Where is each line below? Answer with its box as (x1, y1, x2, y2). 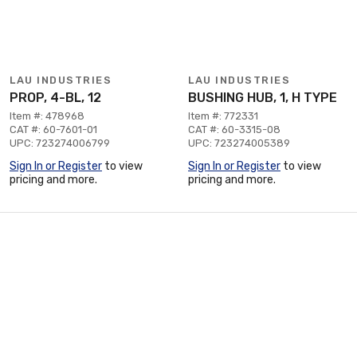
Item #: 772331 (188, 110, 258, 122)
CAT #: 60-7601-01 (10, 124, 97, 135)
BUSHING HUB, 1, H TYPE (188, 90, 337, 105)
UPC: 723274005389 (188, 137, 290, 149)
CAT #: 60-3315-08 (188, 124, 280, 135)
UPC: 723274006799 (10, 137, 110, 149)
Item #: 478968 (10, 110, 84, 122)
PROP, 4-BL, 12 (10, 90, 101, 105)
